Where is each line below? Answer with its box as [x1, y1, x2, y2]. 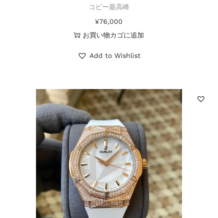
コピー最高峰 [88, 2, 129, 11]
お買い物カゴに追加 [83, 31, 145, 39]
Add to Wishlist [89, 52, 141, 59]
